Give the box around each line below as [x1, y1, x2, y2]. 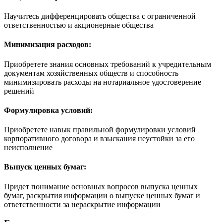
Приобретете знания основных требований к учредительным [4, 59, 211, 68]
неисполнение [4, 143, 53, 152]
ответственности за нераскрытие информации [4, 200, 161, 209]
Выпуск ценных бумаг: [4, 163, 86, 171]
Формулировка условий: [4, 106, 93, 114]
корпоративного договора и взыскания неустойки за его [4, 134, 195, 143]
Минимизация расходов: [4, 40, 91, 49]
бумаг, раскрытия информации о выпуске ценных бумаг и [4, 191, 200, 200]
